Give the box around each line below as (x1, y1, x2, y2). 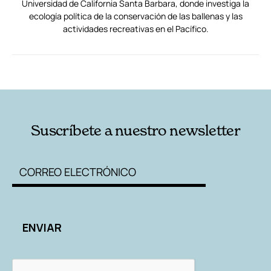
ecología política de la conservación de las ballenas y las (28, 10, 243, 22)
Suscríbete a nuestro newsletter (30, 122, 241, 140)
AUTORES (166, 65, 204, 77)
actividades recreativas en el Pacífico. (62, 23, 209, 35)
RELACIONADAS (31, 65, 93, 77)
